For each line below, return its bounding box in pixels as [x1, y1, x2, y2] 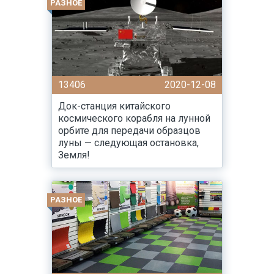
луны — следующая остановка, [58, 137, 199, 149]
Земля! [58, 149, 90, 161]
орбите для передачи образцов [58, 125, 201, 136]
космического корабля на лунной [58, 113, 210, 124]
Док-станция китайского [58, 100, 171, 112]
